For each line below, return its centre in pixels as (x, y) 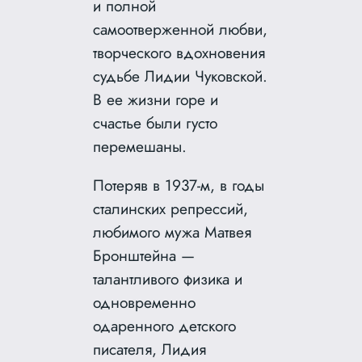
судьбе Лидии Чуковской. (181, 76)
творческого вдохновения (179, 53)
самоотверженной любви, (181, 29)
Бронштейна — (144, 256)
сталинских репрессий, (171, 209)
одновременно (145, 303)
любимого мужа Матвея (173, 232)
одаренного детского (165, 326)
